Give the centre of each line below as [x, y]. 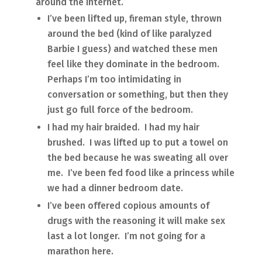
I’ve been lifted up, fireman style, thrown [134, 19]
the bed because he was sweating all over [137, 158]
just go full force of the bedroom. [120, 110]
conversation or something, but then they [137, 95]
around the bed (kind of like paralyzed [129, 34]
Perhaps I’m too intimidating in [114, 80]
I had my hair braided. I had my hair [123, 127]
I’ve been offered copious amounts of [128, 206]
